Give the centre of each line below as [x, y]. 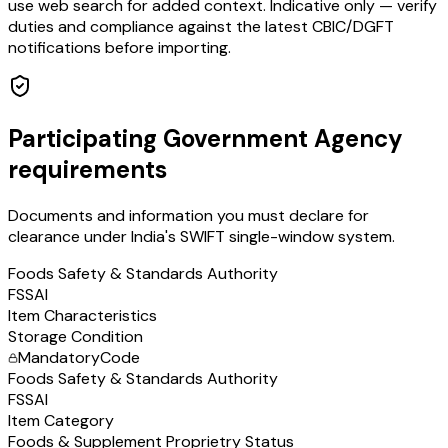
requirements [87, 169]
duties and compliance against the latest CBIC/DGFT [201, 26]
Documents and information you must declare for [188, 215]
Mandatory [59, 357]
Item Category [61, 420]
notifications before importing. [119, 47]
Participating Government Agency [205, 138]
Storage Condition [75, 336]
